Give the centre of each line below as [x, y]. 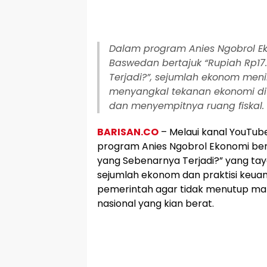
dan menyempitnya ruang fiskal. [187, 106]
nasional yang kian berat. [156, 204]
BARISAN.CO [128, 132]
